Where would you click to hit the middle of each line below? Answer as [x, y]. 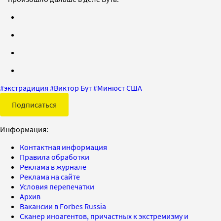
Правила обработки [55, 157]
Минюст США [120, 88]
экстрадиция [26, 88]
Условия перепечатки [57, 186]
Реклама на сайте [50, 176]
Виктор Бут [73, 88]
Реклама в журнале [53, 166]
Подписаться [34, 104]
